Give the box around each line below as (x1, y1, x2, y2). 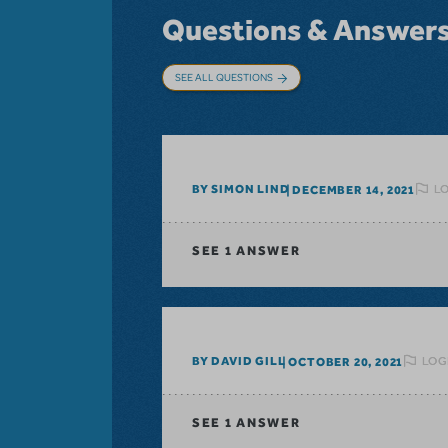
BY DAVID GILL (192, 354, 286, 369)
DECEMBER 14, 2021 (292, 182, 416, 197)
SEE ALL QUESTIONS (175, 69, 273, 84)
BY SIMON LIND (192, 182, 290, 197)
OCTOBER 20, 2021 (288, 354, 404, 369)
